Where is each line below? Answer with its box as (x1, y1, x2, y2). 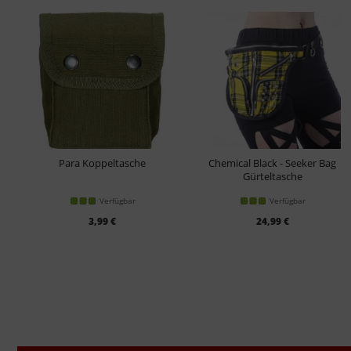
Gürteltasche (242, 169, 302, 183)
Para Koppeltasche (59, 156, 146, 170)
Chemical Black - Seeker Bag (208, 156, 336, 170)
